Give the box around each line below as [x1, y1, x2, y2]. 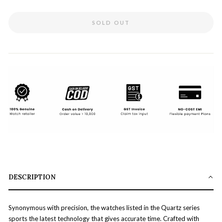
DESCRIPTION [8, 172, 55, 181]
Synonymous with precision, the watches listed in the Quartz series [8, 203, 200, 212]
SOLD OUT [92, 19, 130, 26]
